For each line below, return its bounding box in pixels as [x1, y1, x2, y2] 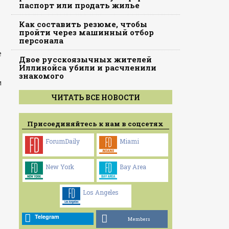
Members [127, 216, 150, 222]
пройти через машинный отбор [18, 27, 154, 37]
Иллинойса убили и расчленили [18, 62, 156, 73]
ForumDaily [45, 136, 80, 145]
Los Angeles [82, 188, 119, 196]
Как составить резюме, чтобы [18, 19, 147, 29]
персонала [18, 35, 63, 45]
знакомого [18, 71, 64, 81]
